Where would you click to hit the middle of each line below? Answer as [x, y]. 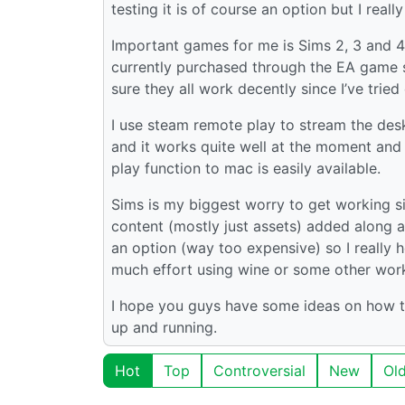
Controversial [259, 370]
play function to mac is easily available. [246, 168]
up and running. [164, 327]
